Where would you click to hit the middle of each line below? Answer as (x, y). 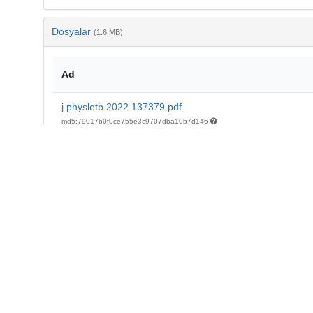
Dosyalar (72, 31)
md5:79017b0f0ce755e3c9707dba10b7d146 (136, 121)
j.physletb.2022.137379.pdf (121, 107)
